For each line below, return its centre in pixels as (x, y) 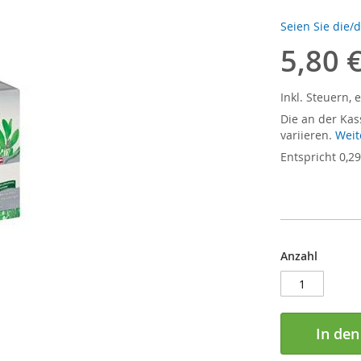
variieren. (308, 135)
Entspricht (310, 157)
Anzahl (299, 256)
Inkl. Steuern (315, 97)
